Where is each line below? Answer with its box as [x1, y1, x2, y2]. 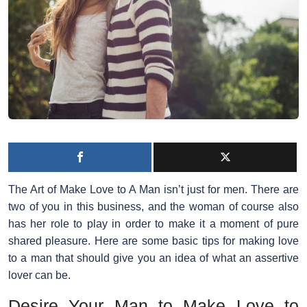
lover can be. [8, 269, 71, 281]
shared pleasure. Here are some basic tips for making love [8, 234, 299, 247]
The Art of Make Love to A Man [8, 183, 160, 195]
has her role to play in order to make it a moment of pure [8, 217, 299, 230]
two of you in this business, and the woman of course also [8, 200, 299, 212]
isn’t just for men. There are [160, 183, 299, 195]
